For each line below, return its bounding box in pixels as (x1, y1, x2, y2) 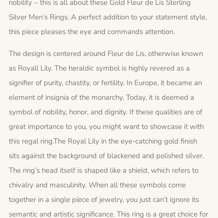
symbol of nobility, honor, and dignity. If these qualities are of (9, 107, 202, 117)
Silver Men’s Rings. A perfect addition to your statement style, (9, 12, 207, 22)
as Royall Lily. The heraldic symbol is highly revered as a (9, 63, 190, 73)
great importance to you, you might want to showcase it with (9, 122, 204, 131)
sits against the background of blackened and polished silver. (9, 151, 204, 161)
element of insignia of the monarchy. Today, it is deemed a (9, 92, 194, 102)
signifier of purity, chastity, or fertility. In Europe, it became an (9, 78, 202, 88)
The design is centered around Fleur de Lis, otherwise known (9, 49, 203, 58)
